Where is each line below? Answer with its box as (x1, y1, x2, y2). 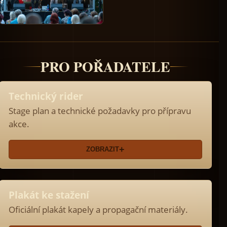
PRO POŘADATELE (41, 56, 170, 78)
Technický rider (9, 90, 83, 103)
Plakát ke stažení (9, 188, 89, 202)
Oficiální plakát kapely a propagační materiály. (9, 204, 188, 216)
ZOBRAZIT (86, 145, 119, 154)
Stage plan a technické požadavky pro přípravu (9, 105, 191, 117)
